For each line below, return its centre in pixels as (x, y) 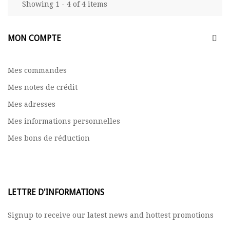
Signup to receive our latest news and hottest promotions (111, 215)
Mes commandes (37, 71)
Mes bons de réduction (49, 138)
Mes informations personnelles (64, 121)
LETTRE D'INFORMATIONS (56, 193)
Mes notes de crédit (43, 88)
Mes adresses (32, 104)
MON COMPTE (34, 39)
